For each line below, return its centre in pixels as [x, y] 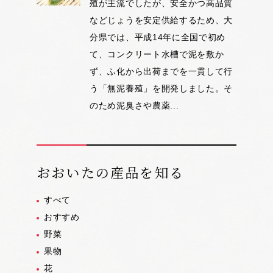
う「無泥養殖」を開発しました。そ [161, 89]
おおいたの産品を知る [110, 172]
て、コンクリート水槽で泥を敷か [157, 55]
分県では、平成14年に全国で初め [158, 37]
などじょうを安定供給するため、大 [161, 20]
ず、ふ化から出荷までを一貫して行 [161, 72]
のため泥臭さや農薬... [134, 106]
